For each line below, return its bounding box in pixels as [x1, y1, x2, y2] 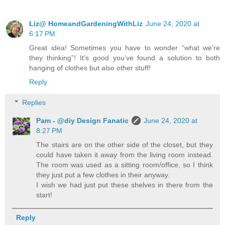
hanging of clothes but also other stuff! [29, 63, 151, 72]
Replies [22, 98, 46, 107]
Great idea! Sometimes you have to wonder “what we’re [29, 43, 220, 52]
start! [36, 191, 53, 199]
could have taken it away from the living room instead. [36, 151, 213, 159]
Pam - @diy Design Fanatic [36, 117, 129, 125]
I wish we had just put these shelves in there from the [36, 181, 213, 189]
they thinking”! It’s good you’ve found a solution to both [29, 53, 220, 62]
